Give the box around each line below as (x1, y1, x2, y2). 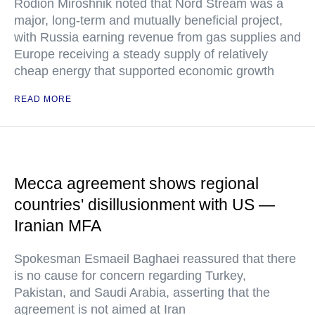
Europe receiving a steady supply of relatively (14, 47, 268, 61)
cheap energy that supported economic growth (14, 64, 274, 78)
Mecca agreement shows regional (14, 174, 259, 193)
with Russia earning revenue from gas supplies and (14, 30, 301, 44)
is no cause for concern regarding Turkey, (14, 269, 246, 283)
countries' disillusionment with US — (14, 195, 275, 214)
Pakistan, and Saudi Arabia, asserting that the (14, 285, 270, 300)
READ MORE (14, 94, 72, 104)
